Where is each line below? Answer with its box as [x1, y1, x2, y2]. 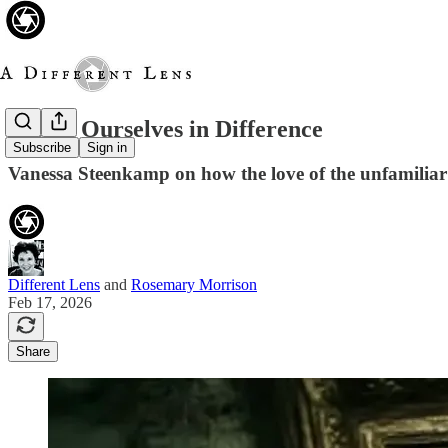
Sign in [87, 140, 127, 156]
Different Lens [8, 275, 100, 293]
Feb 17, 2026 [8, 293, 92, 311]
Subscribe [13, 140, 71, 156]
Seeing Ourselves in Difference [8, 115, 323, 142]
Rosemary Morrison [131, 275, 257, 293]
